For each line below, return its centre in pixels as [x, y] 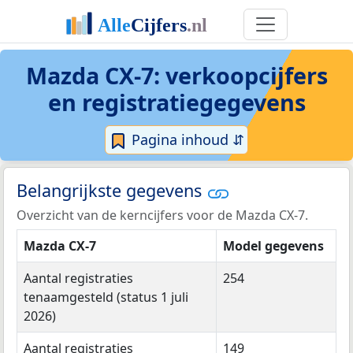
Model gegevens [273, 245]
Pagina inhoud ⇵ [186, 139]
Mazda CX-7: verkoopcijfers [176, 75]
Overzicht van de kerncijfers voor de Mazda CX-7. [162, 215]
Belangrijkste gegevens [111, 191]
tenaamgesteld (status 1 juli [106, 297]
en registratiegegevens [176, 102]
